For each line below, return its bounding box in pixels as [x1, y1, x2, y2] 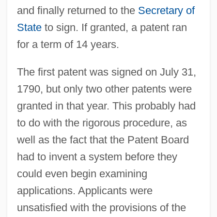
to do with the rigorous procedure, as [16, 117, 187, 129]
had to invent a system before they [16, 151, 177, 163]
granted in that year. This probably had [16, 100, 196, 112]
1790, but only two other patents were [16, 83, 192, 95]
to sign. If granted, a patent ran [41, 21, 187, 34]
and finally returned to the [16, 4, 138, 17]
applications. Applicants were [16, 185, 153, 197]
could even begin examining [16, 168, 147, 180]
